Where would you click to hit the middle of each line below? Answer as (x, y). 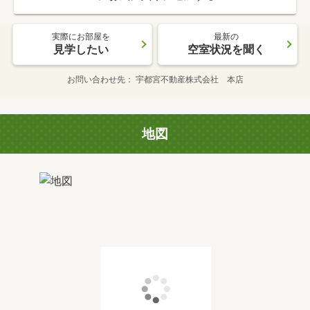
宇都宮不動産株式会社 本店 (189, 79)
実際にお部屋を (81, 36)
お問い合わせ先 (96, 79)
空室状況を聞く (226, 49)
